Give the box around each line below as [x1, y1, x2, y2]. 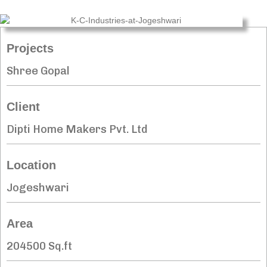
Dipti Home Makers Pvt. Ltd [7, 122, 148, 136]
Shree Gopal [7, 64, 70, 77]
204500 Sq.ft [7, 239, 72, 253]
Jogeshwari [7, 181, 69, 194]
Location [7, 158, 56, 172]
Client [7, 100, 40, 113]
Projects [7, 41, 54, 55]
